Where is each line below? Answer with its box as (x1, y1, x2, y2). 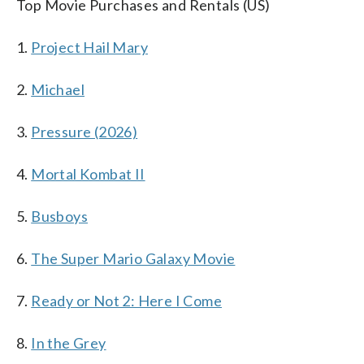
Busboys (31, 206, 89, 225)
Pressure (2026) (31, 122, 138, 141)
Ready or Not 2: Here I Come (31, 291, 223, 310)
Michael (31, 80, 85, 98)
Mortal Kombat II (31, 164, 145, 183)
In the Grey (31, 333, 106, 352)
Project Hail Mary (31, 37, 149, 56)
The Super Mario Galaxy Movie (31, 249, 236, 267)
